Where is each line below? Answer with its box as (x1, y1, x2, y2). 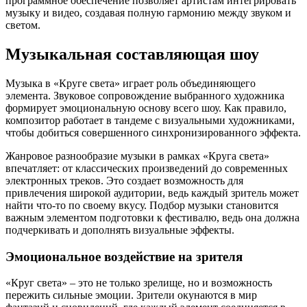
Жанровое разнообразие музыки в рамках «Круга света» (5, 149, 269, 162)
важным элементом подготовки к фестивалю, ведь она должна (5, 211, 299, 223)
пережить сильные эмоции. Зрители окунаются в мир (5, 289, 257, 302)
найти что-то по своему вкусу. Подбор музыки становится (5, 199, 278, 211)
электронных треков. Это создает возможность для (5, 174, 243, 186)
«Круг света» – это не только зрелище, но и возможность (5, 277, 272, 289)
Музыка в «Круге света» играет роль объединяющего (5, 77, 256, 89)
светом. (5, 19, 40, 32)
